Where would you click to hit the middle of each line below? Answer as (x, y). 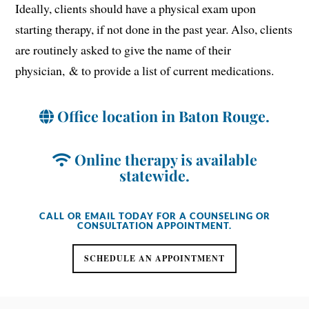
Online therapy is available (164, 160)
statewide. (154, 176)
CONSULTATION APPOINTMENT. (154, 226)
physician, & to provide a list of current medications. (145, 71)
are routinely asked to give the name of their (123, 50)
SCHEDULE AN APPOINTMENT (154, 259)
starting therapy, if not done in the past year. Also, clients (154, 29)
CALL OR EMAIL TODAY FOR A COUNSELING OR (154, 216)
